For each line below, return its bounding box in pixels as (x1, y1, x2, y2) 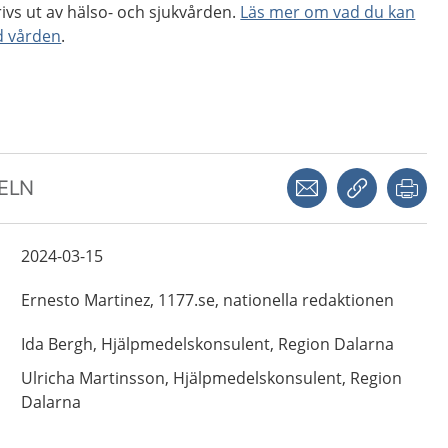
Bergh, (47, 333, 97, 355)
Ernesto (20, 289, 80, 311)
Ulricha (20, 367, 75, 389)
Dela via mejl (327, 168, 405, 184)
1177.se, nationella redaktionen (157, 289, 394, 311)
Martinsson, (78, 367, 169, 389)
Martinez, (83, 289, 154, 311)
